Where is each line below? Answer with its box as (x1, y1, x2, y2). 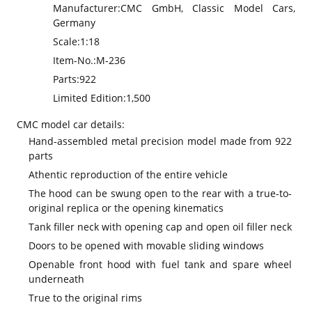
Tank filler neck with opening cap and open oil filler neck (29, 220, 292, 233)
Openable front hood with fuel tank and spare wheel (29, 258, 292, 271)
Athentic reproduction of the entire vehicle (29, 168, 228, 181)
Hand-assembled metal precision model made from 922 (29, 134, 292, 148)
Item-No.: (53, 54, 96, 67)
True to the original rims (29, 291, 142, 304)
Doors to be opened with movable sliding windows (29, 239, 264, 252)
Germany (53, 16, 95, 29)
